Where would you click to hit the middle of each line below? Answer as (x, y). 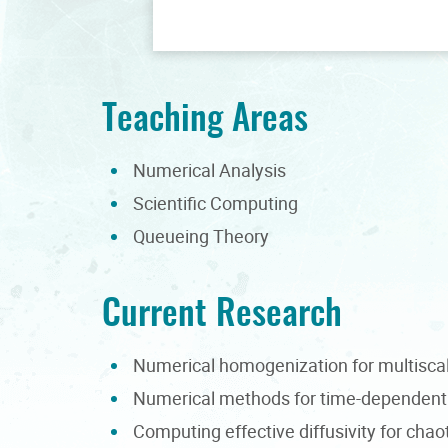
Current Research (222, 310)
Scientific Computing (215, 203)
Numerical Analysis (209, 170)
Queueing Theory (201, 236)
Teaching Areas (205, 115)
